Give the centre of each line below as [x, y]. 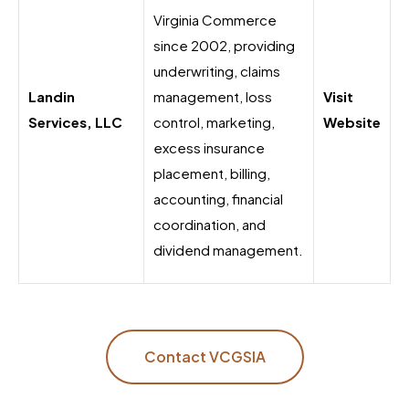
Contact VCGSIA [204, 357]
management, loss [213, 97]
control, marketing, [214, 122]
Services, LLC [75, 122]
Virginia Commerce [215, 20]
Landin [52, 97]
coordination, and [210, 225]
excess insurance [209, 148]
